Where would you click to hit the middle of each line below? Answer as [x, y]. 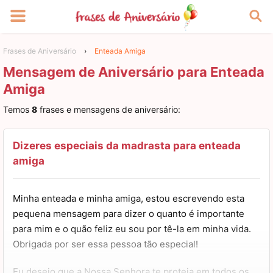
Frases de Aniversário [40, 51]
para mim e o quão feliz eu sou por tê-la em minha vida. [132, 229]
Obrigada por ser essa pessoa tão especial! [107, 244]
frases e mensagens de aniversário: [109, 109]
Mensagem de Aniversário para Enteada [134, 72]
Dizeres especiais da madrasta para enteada [127, 145]
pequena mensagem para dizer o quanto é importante [129, 213]
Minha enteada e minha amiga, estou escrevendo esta [129, 198]
